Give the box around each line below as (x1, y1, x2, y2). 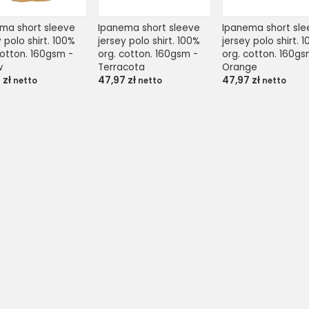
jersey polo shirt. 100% (97, 34, 200, 48)
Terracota (97, 60, 145, 74)
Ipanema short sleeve (97, 21, 200, 34)
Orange (222, 60, 258, 74)
